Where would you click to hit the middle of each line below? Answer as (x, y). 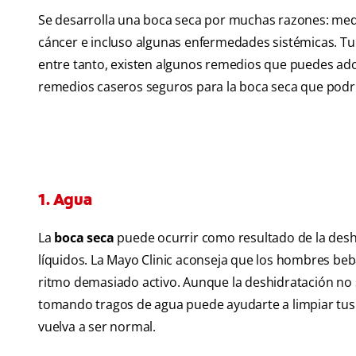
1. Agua (65, 200)
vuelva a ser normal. (97, 327)
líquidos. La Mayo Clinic (106, 260)
